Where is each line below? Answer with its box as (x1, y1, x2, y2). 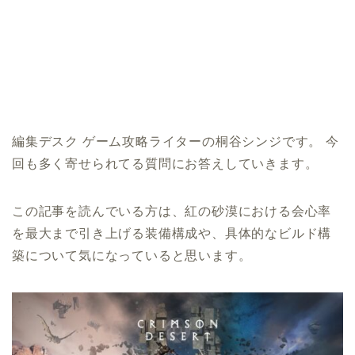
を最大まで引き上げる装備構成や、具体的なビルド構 (12, 227, 332, 241)
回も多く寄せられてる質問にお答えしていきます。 (12, 157, 319, 171)
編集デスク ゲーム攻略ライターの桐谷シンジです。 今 (12, 135, 339, 149)
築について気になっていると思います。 (12, 249, 252, 263)
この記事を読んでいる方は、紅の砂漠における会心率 (12, 204, 332, 219)
